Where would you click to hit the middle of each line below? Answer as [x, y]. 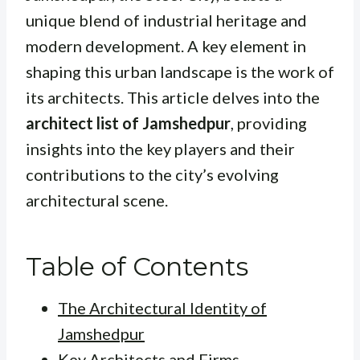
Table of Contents [137, 267]
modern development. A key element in [166, 46]
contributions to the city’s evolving [152, 175]
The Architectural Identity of [162, 308]
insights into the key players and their [160, 149]
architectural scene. [97, 200]
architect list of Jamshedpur [128, 123]
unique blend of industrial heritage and [166, 20]
